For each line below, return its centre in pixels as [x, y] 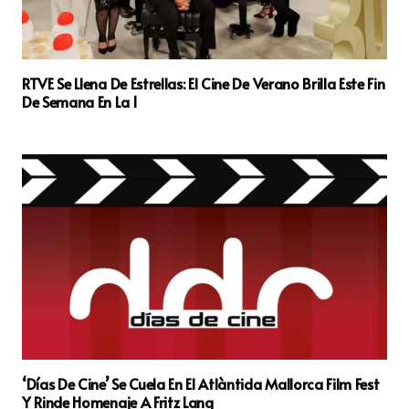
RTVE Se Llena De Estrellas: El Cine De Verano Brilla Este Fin [204, 84]
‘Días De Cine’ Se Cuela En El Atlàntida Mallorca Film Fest [201, 383]
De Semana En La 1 [80, 102]
